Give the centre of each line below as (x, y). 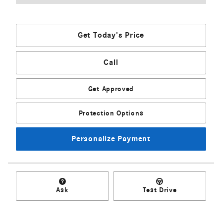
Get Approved (111, 89)
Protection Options (111, 113)
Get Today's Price (111, 35)
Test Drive (160, 190)
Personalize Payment (111, 139)
